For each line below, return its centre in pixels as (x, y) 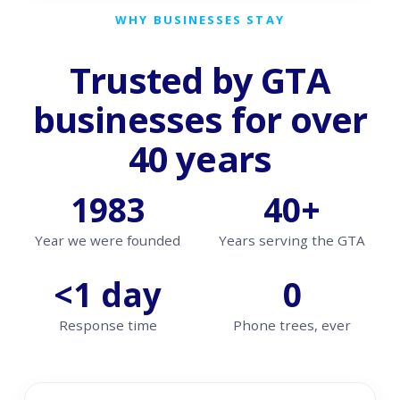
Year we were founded (108, 241)
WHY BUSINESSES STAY (200, 19)
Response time (108, 325)
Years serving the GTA (292, 241)
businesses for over (200, 120)
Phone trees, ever (292, 325)
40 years (200, 159)
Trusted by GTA (200, 80)
